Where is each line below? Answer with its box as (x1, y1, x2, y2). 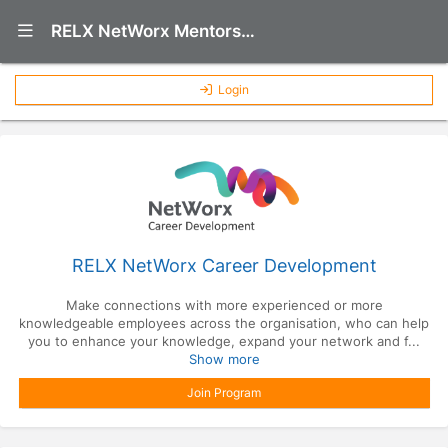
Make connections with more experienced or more (65, 297, 383, 314)
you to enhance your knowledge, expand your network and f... (28, 333, 420, 350)
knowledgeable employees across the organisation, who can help (19, 315, 429, 332)
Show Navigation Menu (31, 20, 218, 40)
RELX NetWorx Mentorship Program (240, 20, 255, 41)
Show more (188, 351, 260, 368)
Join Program (187, 385, 261, 401)
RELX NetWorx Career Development (71, 255, 377, 277)
